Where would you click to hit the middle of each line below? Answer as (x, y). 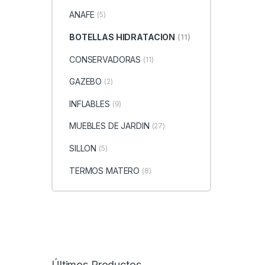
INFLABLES (89, 104)
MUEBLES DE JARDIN (109, 126)
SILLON (83, 148)
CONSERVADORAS (105, 59)
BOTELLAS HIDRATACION (122, 37)
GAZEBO (85, 82)
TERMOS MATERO (104, 170)
